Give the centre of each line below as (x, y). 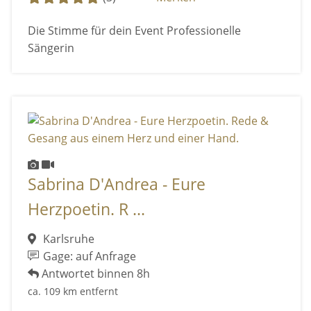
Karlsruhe (67, 238)
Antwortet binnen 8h (94, 273)
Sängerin (51, 48)
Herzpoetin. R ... (86, 210)
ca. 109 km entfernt (73, 291)
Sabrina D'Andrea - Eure (116, 185)
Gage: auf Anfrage (89, 256)
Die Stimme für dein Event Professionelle (134, 30)
